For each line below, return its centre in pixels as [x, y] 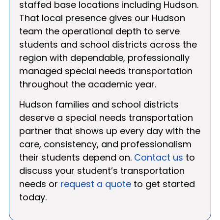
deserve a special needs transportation [106, 118]
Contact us [159, 158]
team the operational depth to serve [99, 31]
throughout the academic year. [88, 84]
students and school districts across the [108, 44]
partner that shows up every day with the [110, 131]
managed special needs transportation [106, 71]
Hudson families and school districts [99, 105]
